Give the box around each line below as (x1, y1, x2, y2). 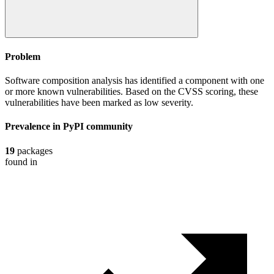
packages (15, 145, 53, 156)
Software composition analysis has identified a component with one (5, 75, 264, 86)
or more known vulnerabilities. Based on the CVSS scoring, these (5, 86, 258, 97)
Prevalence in (5, 121, 63, 132)
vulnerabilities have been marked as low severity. (5, 97, 193, 108)
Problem (5, 51, 40, 62)
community (86, 121, 133, 132)
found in (5, 156, 37, 167)
